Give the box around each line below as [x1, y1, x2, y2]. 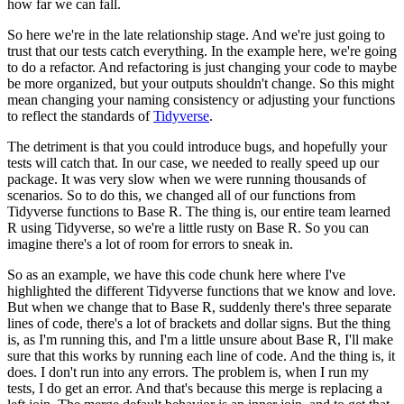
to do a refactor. [7, 60, 96, 76]
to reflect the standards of [7, 108, 153, 124]
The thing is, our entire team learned [186, 204, 390, 220]
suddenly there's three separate [219, 299, 391, 316]
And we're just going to [252, 27, 385, 43]
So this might [319, 76, 394, 92]
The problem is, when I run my [192, 364, 369, 381]
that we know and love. [262, 283, 396, 299]
